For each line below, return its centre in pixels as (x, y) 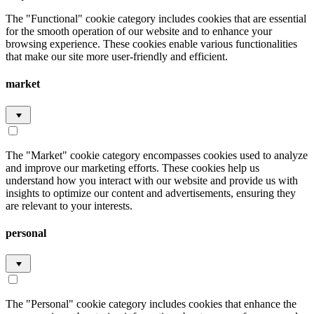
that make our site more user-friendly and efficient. (117, 56)
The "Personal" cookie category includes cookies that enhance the (151, 304)
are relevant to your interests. (69, 205)
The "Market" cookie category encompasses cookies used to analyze (157, 155)
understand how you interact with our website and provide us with (152, 180)
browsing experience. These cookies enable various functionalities (151, 44)
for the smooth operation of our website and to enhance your (139, 31)
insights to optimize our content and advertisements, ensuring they (151, 193)
